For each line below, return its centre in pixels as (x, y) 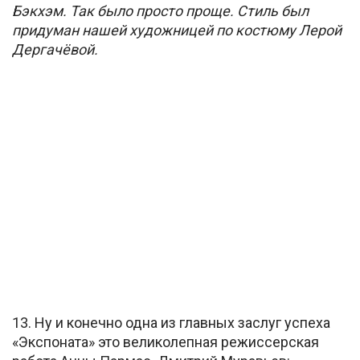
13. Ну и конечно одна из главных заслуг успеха (171, 323)
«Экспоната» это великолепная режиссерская (166, 342)
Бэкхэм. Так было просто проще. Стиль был (160, 10)
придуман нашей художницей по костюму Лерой (177, 30)
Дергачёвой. (55, 49)
